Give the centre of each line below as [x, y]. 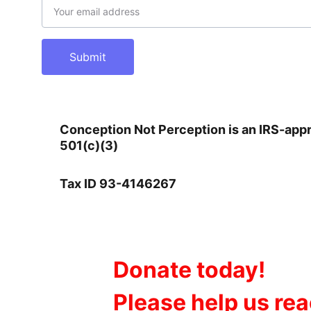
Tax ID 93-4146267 [118, 184]
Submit [88, 57]
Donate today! [189, 270]
